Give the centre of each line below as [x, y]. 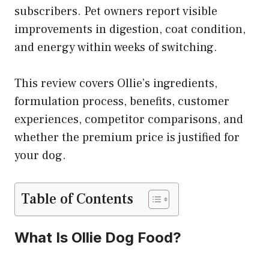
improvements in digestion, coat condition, [130, 29]
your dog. [40, 155]
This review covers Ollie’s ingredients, [116, 83]
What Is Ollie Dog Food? [98, 237]
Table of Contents [77, 199]
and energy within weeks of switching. [116, 47]
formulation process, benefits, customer [122, 101]
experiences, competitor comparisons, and [129, 119]
